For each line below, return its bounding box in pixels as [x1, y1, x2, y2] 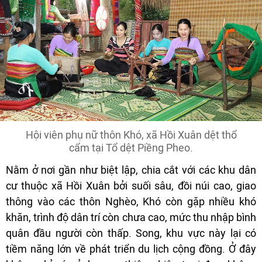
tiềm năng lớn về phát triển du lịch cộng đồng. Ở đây [6, 243, 256, 256]
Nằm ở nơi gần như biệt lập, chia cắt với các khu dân [6, 164, 256, 177]
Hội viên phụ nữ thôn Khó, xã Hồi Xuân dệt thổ [25, 129, 237, 142]
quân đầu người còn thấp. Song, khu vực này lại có [6, 227, 256, 240]
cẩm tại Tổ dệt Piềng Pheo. [69, 142, 193, 154]
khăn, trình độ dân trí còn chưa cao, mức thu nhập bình [6, 211, 256, 224]
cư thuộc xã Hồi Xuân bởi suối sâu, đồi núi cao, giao [6, 180, 256, 192]
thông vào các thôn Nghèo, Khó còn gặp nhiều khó [6, 195, 256, 208]
